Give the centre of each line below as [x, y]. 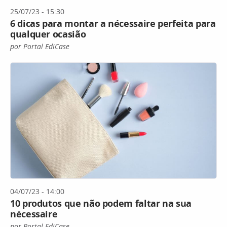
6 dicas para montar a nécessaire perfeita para [113, 23]
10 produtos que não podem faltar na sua [101, 203]
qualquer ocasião [48, 34]
